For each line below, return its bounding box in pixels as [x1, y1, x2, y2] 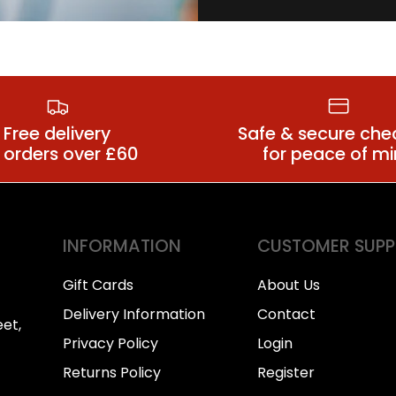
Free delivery [4, 121, 111, 146]
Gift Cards [63, 274, 133, 295]
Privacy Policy [63, 332, 158, 354]
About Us [257, 274, 320, 295]
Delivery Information [63, 303, 205, 324]
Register [257, 362, 315, 383]
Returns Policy [63, 362, 161, 383]
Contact [257, 303, 316, 324]
